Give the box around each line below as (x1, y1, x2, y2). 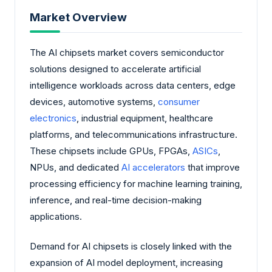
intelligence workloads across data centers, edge (30, 79, 236, 91)
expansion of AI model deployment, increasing (30, 257, 223, 269)
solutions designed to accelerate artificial (30, 63, 201, 75)
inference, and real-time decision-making (30, 194, 202, 206)
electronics (30, 112, 76, 124)
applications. (30, 210, 82, 222)
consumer (158, 95, 200, 107)
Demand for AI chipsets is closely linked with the (30, 240, 232, 253)
